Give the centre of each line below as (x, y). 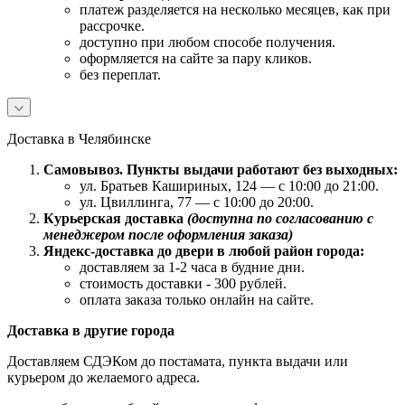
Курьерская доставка (115, 218)
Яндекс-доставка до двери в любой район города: (204, 250)
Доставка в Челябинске (79, 138)
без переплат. (120, 74)
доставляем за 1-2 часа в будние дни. (192, 267)
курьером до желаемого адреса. (104, 377)
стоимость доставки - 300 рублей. (183, 283)
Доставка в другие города (91, 330)
